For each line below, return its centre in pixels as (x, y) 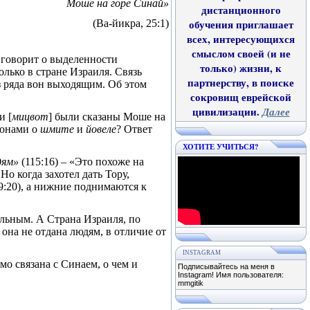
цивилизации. (227, 112)
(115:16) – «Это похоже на (83, 162)
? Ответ (134, 129)
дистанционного (241, 10)
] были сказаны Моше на (107, 117)
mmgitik (191, 283)
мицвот (30, 117)
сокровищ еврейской (241, 97)
